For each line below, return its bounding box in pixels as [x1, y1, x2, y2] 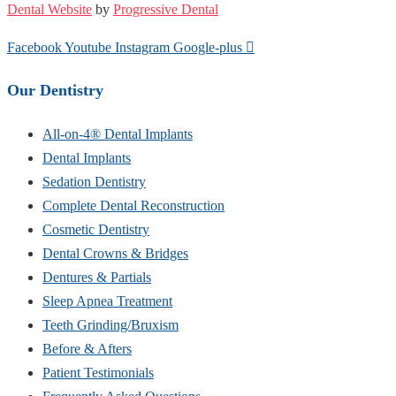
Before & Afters [42, 340, 132, 356]
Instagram [115, 39, 170, 55]
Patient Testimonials [42, 364, 154, 380]
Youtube [65, 39, 111, 55]
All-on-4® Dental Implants [42, 126, 193, 141]
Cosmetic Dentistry [42, 221, 149, 237]
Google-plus [173, 39, 242, 55]
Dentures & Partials [42, 269, 151, 285]
